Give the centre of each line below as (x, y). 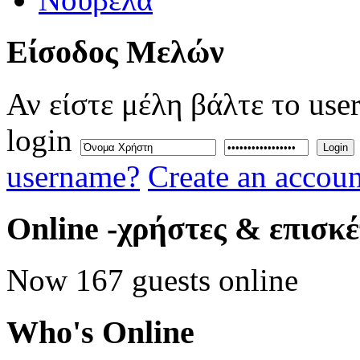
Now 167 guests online (152, 280)
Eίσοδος (62, 52)
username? (73, 176)
